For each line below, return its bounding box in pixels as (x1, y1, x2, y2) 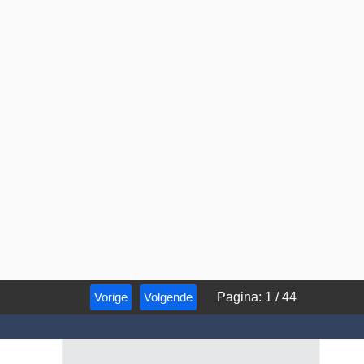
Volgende (144, 289, 193, 304)
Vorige (94, 289, 128, 304)
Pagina (217, 289, 259, 304)
